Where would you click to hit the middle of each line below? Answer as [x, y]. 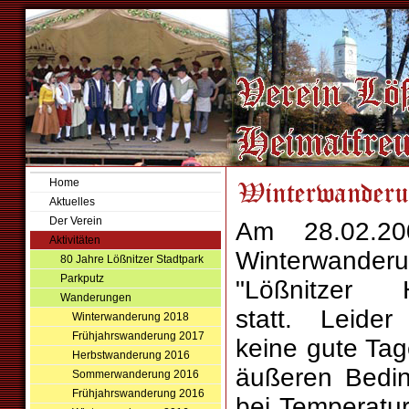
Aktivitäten [74, 240]
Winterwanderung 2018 [130, 317]
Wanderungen [96, 298]
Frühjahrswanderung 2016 [138, 393]
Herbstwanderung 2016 [131, 355]
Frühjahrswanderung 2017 [138, 336]
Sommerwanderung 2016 [135, 374]
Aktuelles [72, 202]
